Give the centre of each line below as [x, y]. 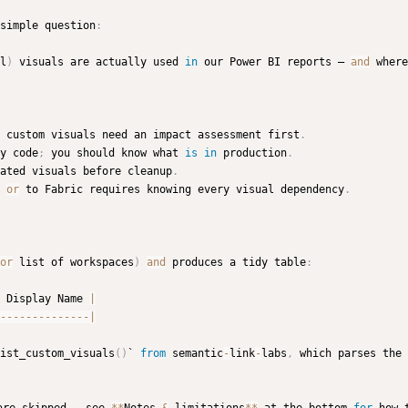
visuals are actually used [99, 62]
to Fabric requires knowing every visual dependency [182, 190]
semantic [194, 354]
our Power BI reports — [274, 62]
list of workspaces [73, 263]
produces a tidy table [236, 263]
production [252, 153]
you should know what [115, 153]
